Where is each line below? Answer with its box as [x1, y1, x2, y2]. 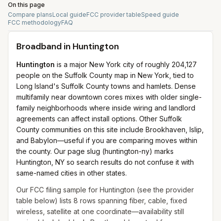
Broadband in [16, 40, 73, 52]
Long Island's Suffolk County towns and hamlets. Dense [16, 82, 196, 90]
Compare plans [8, 11, 52, 18]
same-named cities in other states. [16, 169, 127, 177]
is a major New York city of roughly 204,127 [55, 60, 197, 69]
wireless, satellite [16, 207, 72, 216]
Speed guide [141, 11, 179, 18]
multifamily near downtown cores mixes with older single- [16, 93, 202, 101]
